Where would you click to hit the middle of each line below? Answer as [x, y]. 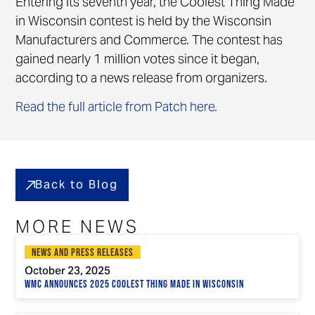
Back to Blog [77, 185]
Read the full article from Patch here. [117, 107]
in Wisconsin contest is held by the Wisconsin [144, 20]
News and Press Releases [83, 253]
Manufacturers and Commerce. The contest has [149, 39]
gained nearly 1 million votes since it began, [138, 58]
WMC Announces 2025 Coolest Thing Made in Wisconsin [135, 285]
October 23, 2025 [68, 272]
